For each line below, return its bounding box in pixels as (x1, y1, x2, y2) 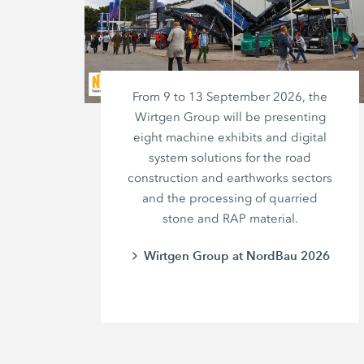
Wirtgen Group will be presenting (134, 109, 326, 124)
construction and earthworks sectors (128, 170, 333, 185)
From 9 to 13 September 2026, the (132, 89, 328, 104)
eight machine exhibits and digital (133, 129, 327, 145)
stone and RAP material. (162, 210, 298, 226)
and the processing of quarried (142, 190, 318, 206)
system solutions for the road (149, 149, 312, 165)
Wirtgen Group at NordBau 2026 (143, 247, 330, 263)
